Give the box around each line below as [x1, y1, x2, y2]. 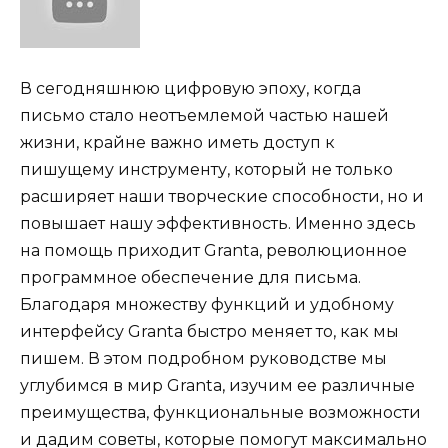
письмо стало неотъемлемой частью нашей [20, 105, 389, 125]
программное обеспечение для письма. [20, 267, 361, 287]
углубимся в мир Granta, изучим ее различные [20, 375, 415, 395]
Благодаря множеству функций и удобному [20, 294, 394, 314]
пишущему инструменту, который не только [20, 159, 393, 179]
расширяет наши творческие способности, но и [20, 186, 424, 206]
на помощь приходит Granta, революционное [20, 240, 407, 260]
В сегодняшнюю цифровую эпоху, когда [20, 78, 361, 98]
